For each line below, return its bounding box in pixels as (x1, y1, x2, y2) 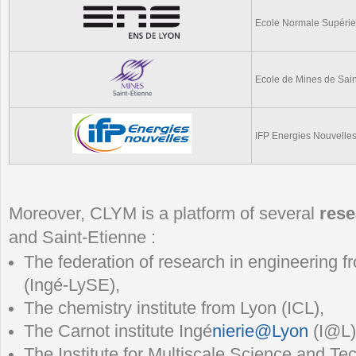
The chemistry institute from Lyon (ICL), (24, 298, 325, 318)
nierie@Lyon (212, 321, 309, 341)
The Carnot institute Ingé (24, 321, 213, 341)
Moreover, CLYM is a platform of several (9, 203, 319, 223)
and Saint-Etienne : (9, 227, 156, 247)
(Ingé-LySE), (24, 275, 121, 295)
